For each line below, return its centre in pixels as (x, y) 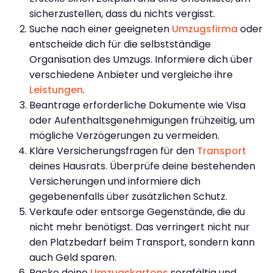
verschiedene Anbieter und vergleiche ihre (131, 74)
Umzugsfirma (205, 29)
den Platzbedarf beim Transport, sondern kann (142, 242)
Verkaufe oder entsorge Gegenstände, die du (137, 211)
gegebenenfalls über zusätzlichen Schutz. (128, 196)
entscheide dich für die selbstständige (120, 44)
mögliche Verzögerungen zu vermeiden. (124, 135)
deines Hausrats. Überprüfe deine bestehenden (142, 166)
